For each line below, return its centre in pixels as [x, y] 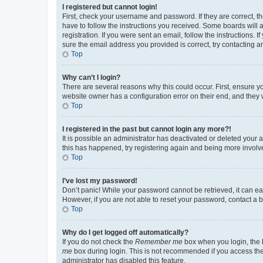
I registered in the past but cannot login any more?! [147, 129]
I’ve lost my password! [100, 181]
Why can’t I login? [91, 77]
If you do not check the [99, 242]
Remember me [159, 242]
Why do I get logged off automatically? [125, 232]
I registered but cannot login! [110, 7]
